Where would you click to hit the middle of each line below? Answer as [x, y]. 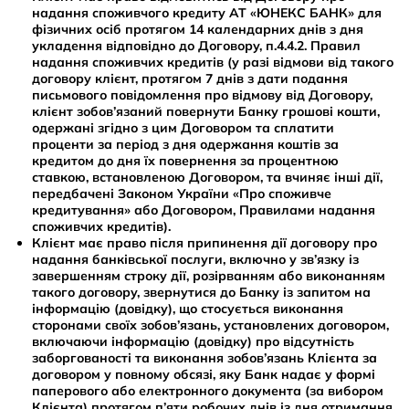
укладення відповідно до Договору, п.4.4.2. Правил [196, 45]
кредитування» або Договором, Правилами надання [204, 210]
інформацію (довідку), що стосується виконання [188, 308]
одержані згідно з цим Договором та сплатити [183, 127]
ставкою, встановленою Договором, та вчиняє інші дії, [207, 177]
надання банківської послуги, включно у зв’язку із [195, 259]
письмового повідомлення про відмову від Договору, [202, 94]
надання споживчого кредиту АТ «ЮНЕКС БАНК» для [207, 12]
